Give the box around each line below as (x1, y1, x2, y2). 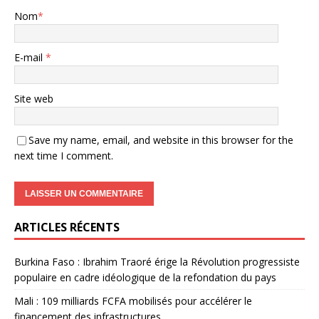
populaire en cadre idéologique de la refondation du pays (14, 270, 276, 284)
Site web (14, 91, 53, 105)
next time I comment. (14, 148, 113, 162)
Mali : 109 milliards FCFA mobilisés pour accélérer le (14, 293, 252, 308)
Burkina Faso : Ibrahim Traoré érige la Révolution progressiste (14, 254, 300, 268)
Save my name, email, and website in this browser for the (28, 132, 293, 147)
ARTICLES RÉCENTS (14, 219, 120, 235)
